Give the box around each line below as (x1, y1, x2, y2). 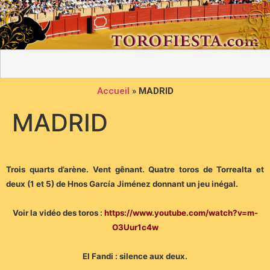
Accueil (96, 86, 130, 97)
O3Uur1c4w (111, 222, 159, 233)
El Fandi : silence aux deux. (83, 251, 187, 262)
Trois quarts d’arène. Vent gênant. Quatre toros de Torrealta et (6, 165, 264, 175)
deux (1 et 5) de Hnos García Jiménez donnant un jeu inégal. (6, 179, 238, 189)
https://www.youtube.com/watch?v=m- (104, 208, 258, 218)
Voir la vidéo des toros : (12, 208, 104, 218)
